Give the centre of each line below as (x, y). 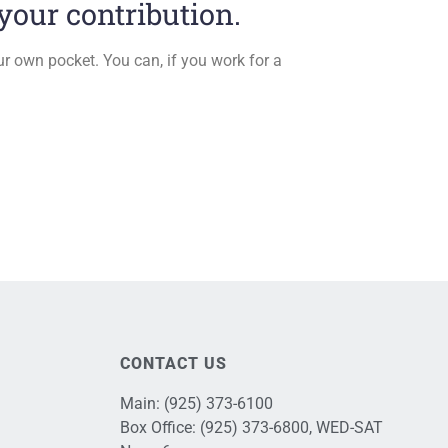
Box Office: (159, 427)
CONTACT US (173, 363)
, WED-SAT (345, 427)
